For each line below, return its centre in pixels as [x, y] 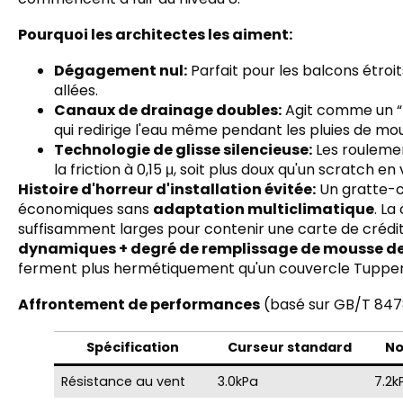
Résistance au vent [124, 381]
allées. [76, 90]
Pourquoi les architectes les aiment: [155, 34]
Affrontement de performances [139, 304]
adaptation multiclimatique [264, 209]
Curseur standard [289, 347]
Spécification [133, 347]
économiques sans [85, 209]
